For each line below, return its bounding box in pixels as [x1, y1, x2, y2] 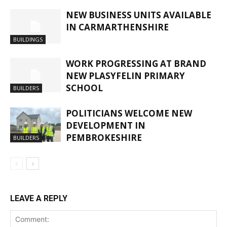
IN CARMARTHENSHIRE [66, 21, 169, 33]
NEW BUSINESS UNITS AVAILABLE [66, 9, 211, 21]
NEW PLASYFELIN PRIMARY [66, 70, 185, 82]
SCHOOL [66, 82, 103, 94]
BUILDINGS [13, 35, 43, 44]
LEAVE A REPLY [10, 194, 67, 204]
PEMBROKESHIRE [66, 132, 142, 144]
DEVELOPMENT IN [66, 120, 145, 132]
